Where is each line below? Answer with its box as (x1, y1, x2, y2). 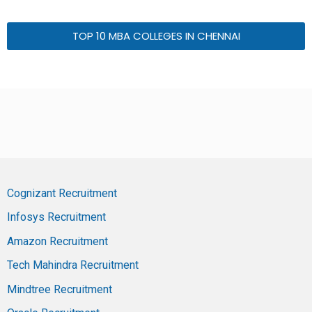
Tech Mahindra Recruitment (7, 258, 139, 272)
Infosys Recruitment (7, 210, 106, 224)
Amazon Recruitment (7, 234, 108, 248)
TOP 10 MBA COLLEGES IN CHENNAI (72, 28, 240, 43)
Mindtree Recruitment (7, 282, 112, 296)
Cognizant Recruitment (7, 186, 117, 200)
